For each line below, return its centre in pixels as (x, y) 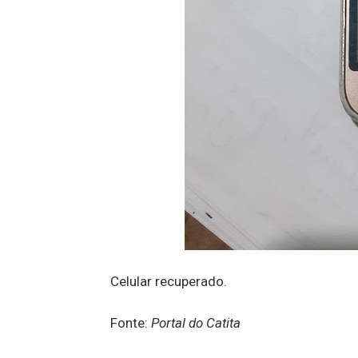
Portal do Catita (196, 323)
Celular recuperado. (169, 281)
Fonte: (131, 323)
